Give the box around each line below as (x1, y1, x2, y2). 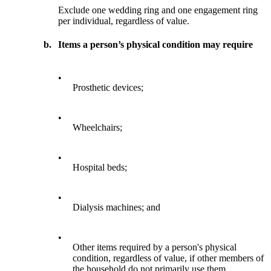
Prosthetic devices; (73, 82, 144, 93)
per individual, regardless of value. (58, 15, 190, 26)
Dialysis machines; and (73, 202, 161, 213)
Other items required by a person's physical (73, 242, 237, 253)
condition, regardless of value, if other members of (73, 253, 264, 264)
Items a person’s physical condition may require (58, 39, 253, 50)
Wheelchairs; (73, 122, 123, 133)
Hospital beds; (73, 162, 128, 173)
